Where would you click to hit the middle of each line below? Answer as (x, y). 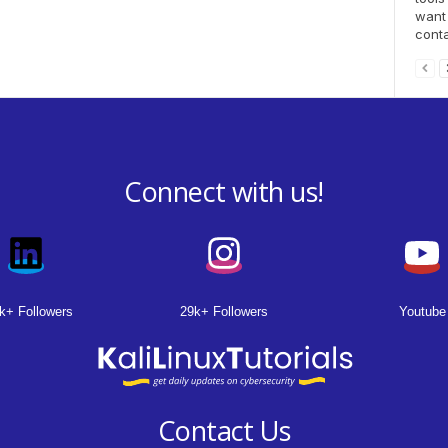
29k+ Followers (223, 311)
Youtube (422, 311)
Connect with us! (224, 191)
